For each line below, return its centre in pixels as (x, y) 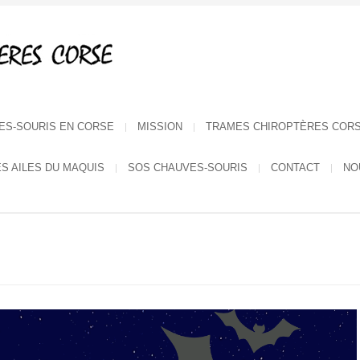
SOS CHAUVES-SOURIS (188, 168)
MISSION (160, 127)
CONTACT (295, 168)
